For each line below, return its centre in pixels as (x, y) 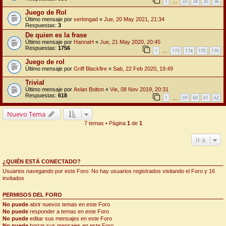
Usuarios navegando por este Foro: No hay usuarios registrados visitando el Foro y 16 (109, 171)
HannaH (84, 42)
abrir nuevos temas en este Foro (69, 205)
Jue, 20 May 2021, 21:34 (134, 19)
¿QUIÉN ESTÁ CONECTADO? (42, 162)
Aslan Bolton (89, 89)
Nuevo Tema (26, 114)
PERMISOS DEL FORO (32, 195)
